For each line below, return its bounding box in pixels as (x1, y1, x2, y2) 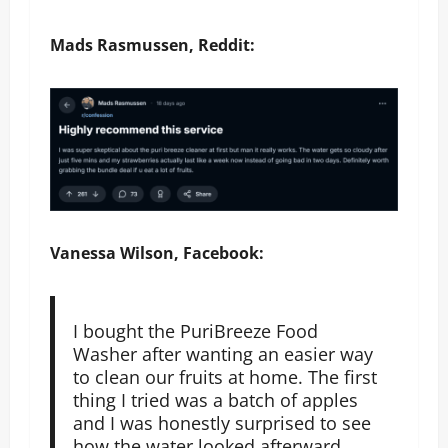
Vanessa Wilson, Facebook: (50, 242, 264, 264)
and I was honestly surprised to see (72, 410, 371, 435)
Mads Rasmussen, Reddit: (50, 34, 255, 56)
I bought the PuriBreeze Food (72, 318, 318, 343)
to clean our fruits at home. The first (72, 364, 377, 389)
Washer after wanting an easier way (72, 341, 373, 366)
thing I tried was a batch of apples (72, 387, 358, 412)
